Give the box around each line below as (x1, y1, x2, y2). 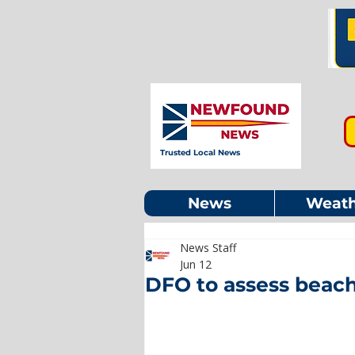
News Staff (180, 240, 236, 255)
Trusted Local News (160, 147, 240, 158)
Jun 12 (180, 257, 212, 272)
